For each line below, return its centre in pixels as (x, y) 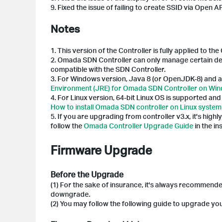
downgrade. (70, 194)
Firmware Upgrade (101, 150)
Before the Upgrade (87, 174)
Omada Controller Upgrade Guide (139, 125)
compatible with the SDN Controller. (108, 69)
